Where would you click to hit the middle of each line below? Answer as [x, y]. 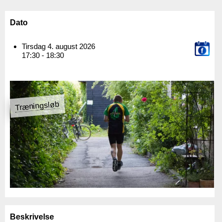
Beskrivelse [32, 217]
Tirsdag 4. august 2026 [58, 46]
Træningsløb [37, 106]
